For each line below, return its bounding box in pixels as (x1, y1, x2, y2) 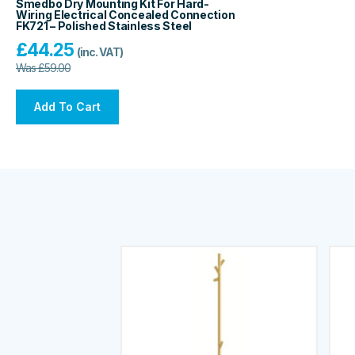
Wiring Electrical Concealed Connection (16, 8, 235, 22)
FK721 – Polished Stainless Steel (16, 19, 193, 33)
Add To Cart (34, 100, 101, 114)
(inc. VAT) (77, 45, 123, 59)
